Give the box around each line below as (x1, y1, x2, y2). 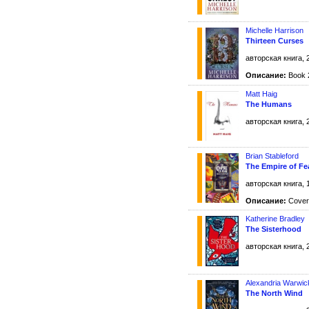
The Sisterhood (246, 224, 301, 233)
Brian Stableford (246, 151, 299, 160)
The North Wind (246, 289, 303, 298)
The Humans (246, 99, 292, 108)
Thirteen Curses (246, 37, 303, 46)
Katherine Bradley (246, 214, 305, 223)
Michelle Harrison (246, 26, 303, 35)
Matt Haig (246, 89, 277, 98)
